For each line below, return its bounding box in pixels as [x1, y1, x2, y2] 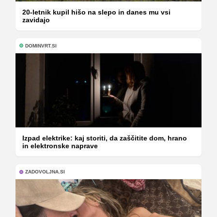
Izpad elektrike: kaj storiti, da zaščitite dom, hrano [22, 134, 187, 142]
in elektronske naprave [22, 142, 98, 150]
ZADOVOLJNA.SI [25, 169, 65, 175]
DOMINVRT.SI [25, 43, 57, 48]
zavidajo [22, 15, 50, 24]
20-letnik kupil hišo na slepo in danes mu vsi [22, 8, 170, 16]
